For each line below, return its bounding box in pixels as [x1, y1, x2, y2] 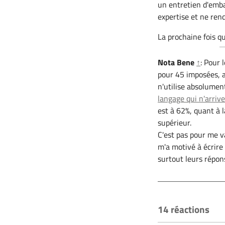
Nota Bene [158, 56, 195, 68]
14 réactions [158, 202, 210, 216]
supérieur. [158, 116, 192, 129]
